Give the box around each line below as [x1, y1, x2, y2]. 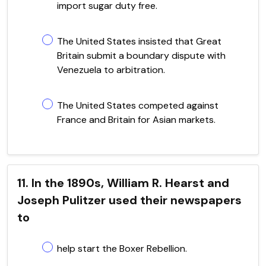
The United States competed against [57, 99, 218, 112]
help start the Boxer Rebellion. [57, 242, 187, 255]
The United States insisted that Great [57, 34, 221, 47]
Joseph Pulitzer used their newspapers [17, 192, 242, 208]
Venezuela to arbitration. [57, 63, 165, 76]
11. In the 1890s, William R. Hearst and [17, 175, 229, 191]
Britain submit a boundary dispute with [57, 49, 226, 62]
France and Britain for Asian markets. [57, 113, 216, 126]
